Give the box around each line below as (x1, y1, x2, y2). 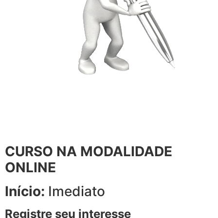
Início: (5, 183, 45, 200)
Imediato (45, 183, 105, 200)
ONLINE (5, 159, 56, 176)
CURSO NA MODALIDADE (5, 143, 172, 160)
